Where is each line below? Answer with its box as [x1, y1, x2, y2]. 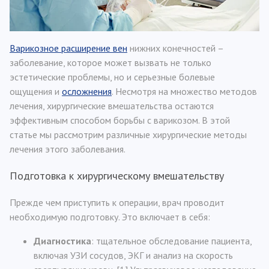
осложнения [62, 85, 112, 97]
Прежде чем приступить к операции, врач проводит [10, 196, 225, 208]
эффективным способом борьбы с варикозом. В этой [10, 114, 230, 126]
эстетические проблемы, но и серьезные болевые [10, 71, 215, 83]
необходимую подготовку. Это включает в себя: [10, 211, 210, 223]
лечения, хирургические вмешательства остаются [10, 100, 214, 112]
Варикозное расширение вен [10, 42, 127, 54]
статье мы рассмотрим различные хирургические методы [10, 128, 247, 141]
